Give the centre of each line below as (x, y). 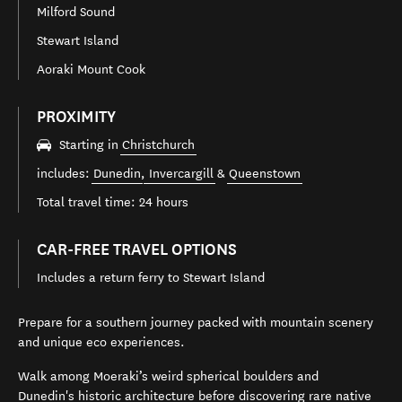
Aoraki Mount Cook (91, 70)
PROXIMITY (76, 117)
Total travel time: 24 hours (113, 202)
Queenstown (265, 174)
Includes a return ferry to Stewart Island (151, 278)
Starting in (91, 145)
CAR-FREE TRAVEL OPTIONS (137, 249)
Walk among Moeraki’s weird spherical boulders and (168, 376)
